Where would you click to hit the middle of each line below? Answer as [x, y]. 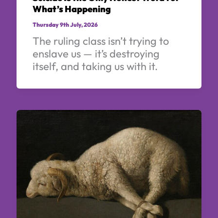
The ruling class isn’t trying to [100, 41]
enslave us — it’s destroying [96, 54]
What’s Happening [72, 9]
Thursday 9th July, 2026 [65, 25]
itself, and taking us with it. [95, 66]
